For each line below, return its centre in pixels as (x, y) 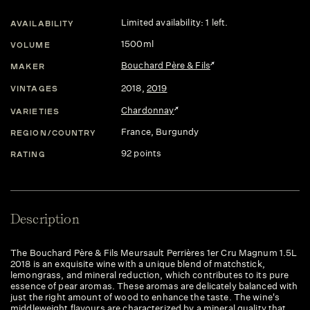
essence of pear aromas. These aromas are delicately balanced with (154, 286)
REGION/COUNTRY (54, 132)
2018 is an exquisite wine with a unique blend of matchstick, (138, 264)
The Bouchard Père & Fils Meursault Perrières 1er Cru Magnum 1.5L (154, 253)
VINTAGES (34, 88)
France (136, 132)
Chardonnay (148, 110)
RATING (28, 154)
